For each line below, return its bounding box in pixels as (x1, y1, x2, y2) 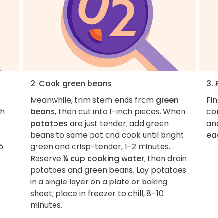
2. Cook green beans (30, 77, 112, 89)
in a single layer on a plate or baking (30, 176, 167, 187)
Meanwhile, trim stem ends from (30, 94, 156, 106)
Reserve (30, 152, 63, 164)
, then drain (144, 152, 187, 164)
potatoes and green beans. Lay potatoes (30, 164, 186, 176)
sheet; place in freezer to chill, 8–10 (30, 187, 163, 199)
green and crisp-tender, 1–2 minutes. (30, 141, 170, 152)
